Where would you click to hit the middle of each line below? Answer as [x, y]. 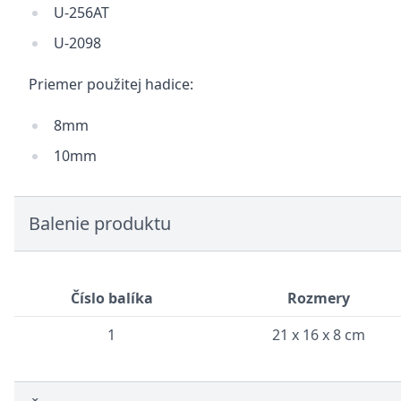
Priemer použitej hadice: [111, 84]
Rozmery [319, 298]
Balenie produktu [100, 223]
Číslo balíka [111, 298]
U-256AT [81, 13]
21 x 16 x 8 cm [319, 335]
